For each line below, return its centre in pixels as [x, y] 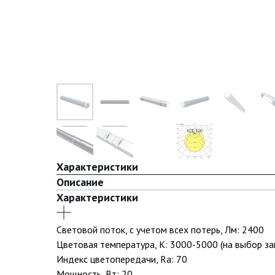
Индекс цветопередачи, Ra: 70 [122, 259]
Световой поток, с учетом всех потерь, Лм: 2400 [160, 230]
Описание [80, 182]
